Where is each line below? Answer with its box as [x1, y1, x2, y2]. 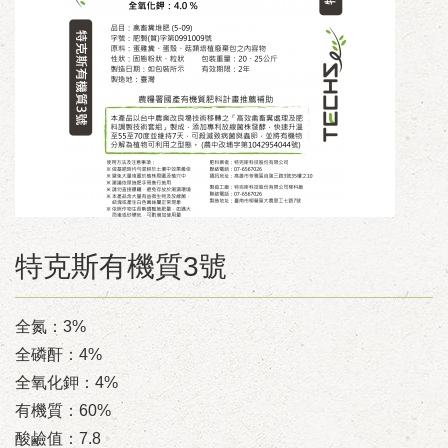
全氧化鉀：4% [15, 374, 118, 391]
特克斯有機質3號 [15, 251, 227, 282]
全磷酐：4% [15, 346, 102, 363]
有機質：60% [15, 402, 111, 419]
